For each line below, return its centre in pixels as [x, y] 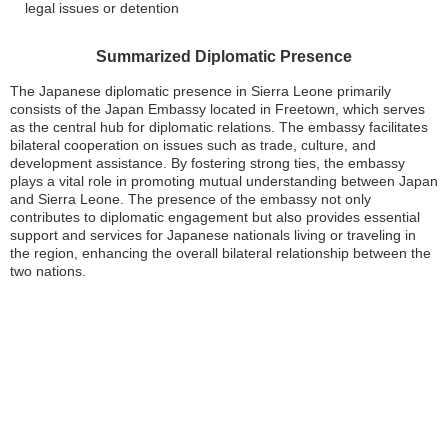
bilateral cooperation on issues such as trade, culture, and [193, 144]
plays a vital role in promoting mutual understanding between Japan [224, 180]
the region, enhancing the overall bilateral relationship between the [220, 252]
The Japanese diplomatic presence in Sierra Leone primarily [200, 90]
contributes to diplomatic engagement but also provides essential [215, 216]
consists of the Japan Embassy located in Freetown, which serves [217, 108]
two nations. [48, 270]
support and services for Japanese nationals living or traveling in [213, 234]
